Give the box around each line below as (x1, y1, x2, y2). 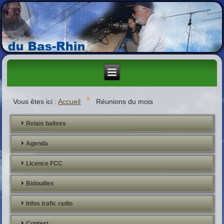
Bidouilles (26, 179, 54, 187)
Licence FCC (26, 159, 63, 167)
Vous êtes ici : (13, 97, 58, 105)
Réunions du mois (96, 97, 153, 105)
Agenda (26, 139, 48, 147)
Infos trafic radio (26, 199, 73, 207)
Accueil (58, 97, 81, 105)
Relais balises (26, 119, 66, 127)
